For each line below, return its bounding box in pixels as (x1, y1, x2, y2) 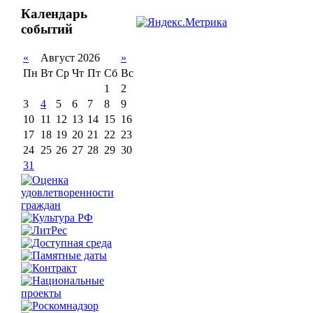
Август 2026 (41, 52, 100, 64)
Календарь (21, 6, 87, 21)
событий (21, 21, 73, 36)
